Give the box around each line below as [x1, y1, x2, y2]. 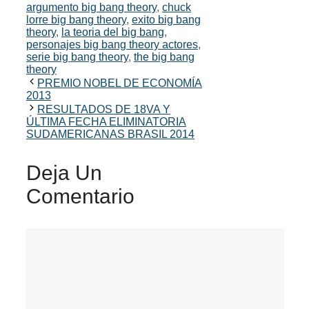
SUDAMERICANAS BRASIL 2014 [26, 128, 195, 141]
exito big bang [132, 14, 201, 26]
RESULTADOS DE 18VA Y [37, 103, 170, 116]
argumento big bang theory [26, 1, 157, 14]
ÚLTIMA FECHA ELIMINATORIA [26, 116, 186, 128]
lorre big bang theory [26, 14, 126, 26]
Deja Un [26, 161, 102, 185]
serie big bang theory [26, 51, 128, 63]
